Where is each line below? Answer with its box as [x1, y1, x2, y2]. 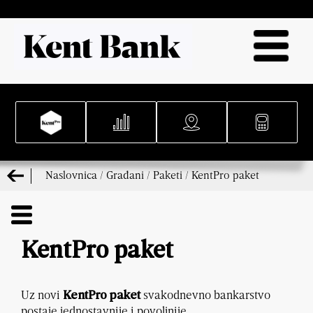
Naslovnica [45, 168, 97, 182]
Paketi [153, 168, 182, 182]
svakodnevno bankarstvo [143, 287, 270, 303]
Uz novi [21, 287, 63, 303]
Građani [106, 168, 144, 182]
